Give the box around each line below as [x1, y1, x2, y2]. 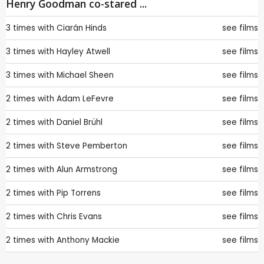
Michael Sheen [57, 70, 114, 81]
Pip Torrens [57, 187, 101, 199]
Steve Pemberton [57, 140, 127, 152]
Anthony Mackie [57, 235, 120, 246]
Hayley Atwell [57, 46, 110, 58]
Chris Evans [57, 211, 102, 223]
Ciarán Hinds [57, 22, 107, 34]
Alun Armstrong [57, 164, 117, 176]
